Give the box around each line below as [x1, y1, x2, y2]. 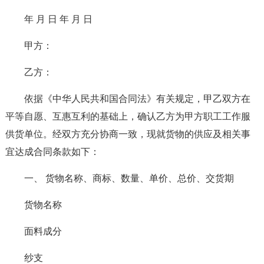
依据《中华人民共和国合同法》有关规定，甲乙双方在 [24, 94, 250, 104]
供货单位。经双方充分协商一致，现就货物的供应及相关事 [5, 129, 250, 139]
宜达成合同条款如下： [5, 147, 100, 157]
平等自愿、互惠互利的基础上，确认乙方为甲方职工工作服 [5, 111, 250, 121]
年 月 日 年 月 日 [24, 14, 93, 24]
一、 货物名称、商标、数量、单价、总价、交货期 [24, 173, 234, 183]
